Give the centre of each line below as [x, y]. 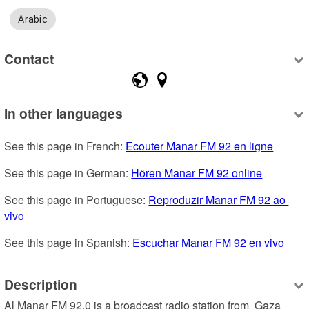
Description [41, 284]
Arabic [33, 20]
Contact [29, 58]
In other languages [64, 113]
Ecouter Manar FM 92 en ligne [200, 146]
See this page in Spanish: [69, 243]
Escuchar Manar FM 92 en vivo [209, 243]
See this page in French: [65, 146]
